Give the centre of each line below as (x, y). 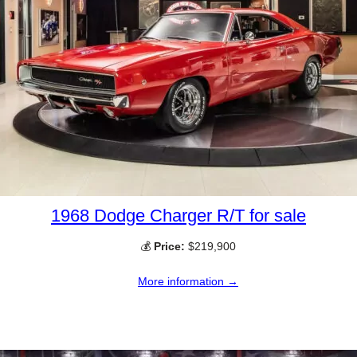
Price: (169, 247)
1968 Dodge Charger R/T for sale (178, 216)
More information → (188, 282)
